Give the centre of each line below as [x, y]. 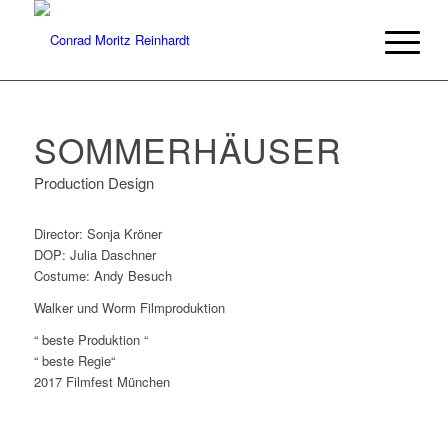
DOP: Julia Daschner [94, 254]
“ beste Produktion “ [90, 339]
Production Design [93, 182]
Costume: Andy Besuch [102, 275]
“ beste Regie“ [74, 360]
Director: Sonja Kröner [97, 233]
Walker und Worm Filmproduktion [129, 307]
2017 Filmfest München [101, 381]
